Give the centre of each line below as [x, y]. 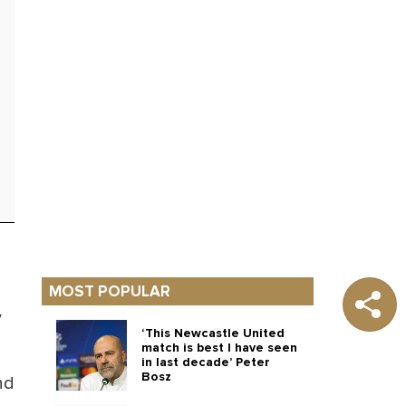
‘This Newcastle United [213, 333]
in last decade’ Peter [206, 362]
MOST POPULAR [110, 291]
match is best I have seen [219, 348]
